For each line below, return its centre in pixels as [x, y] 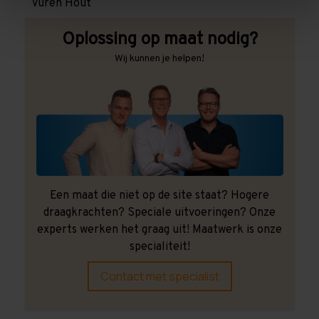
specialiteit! [159, 247]
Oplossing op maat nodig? [159, 40]
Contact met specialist [159, 277]
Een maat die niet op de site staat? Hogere [159, 196]
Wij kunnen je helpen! [159, 59]
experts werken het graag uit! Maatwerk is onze [159, 230]
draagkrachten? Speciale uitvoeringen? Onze [159, 213]
